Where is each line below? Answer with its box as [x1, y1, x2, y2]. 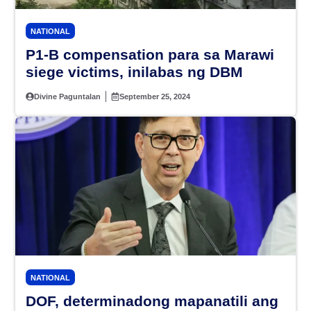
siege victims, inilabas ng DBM [26, 64, 243, 81]
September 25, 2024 [119, 92, 191, 101]
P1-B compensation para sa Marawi [26, 47, 274, 63]
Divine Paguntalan [34, 92, 101, 101]
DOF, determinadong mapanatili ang [26, 293, 278, 310]
